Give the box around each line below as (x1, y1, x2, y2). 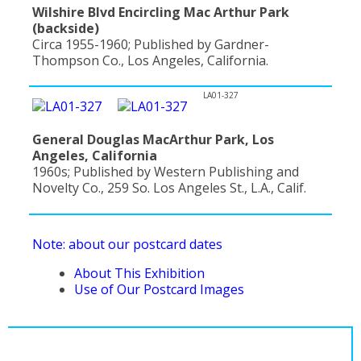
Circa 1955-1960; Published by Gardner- (32, 35, 269, 53)
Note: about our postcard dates (32, 234, 222, 253)
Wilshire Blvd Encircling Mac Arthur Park (32, 2, 289, 21)
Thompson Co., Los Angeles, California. (32, 51, 268, 69)
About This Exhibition (74, 263, 205, 282)
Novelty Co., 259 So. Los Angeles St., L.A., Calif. (32, 179, 306, 197)
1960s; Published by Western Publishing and (32, 163, 299, 181)
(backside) (32, 19, 99, 37)
